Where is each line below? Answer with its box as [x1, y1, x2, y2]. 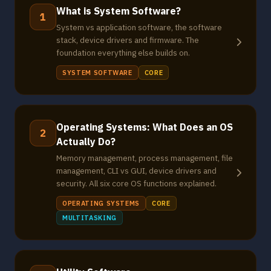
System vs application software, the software [56, 22, 222, 33]
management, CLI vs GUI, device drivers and [56, 165, 217, 176]
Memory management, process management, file [56, 152, 233, 163]
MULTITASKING [62, 214, 117, 222]
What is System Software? [56, 5, 181, 17]
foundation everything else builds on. [56, 47, 190, 58]
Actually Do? [56, 135, 116, 148]
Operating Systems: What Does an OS [56, 121, 233, 133]
